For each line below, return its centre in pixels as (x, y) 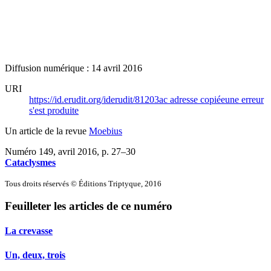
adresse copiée (198, 99)
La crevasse (29, 231)
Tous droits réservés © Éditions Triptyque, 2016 (83, 183)
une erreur (244, 99)
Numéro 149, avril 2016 (51, 151)
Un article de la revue (47, 131)
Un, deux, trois (35, 255)
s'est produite (54, 110)
